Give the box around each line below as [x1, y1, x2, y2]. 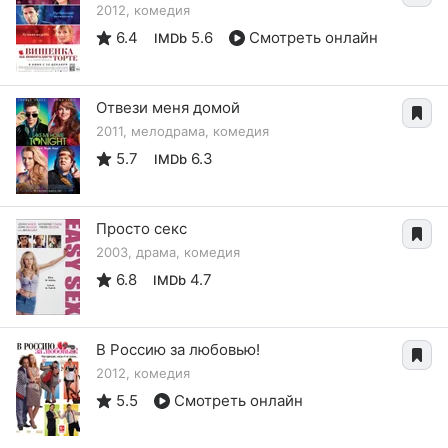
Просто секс [96, 219, 187, 238]
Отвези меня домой [96, 98, 240, 117]
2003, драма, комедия [96, 244, 240, 260]
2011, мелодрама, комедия [96, 123, 269, 139]
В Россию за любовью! [96, 340, 260, 359]
